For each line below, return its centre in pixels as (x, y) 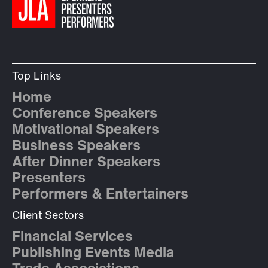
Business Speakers (76, 147)
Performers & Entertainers (100, 195)
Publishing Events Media (93, 254)
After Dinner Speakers (86, 163)
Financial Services (72, 238)
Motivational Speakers (86, 131)
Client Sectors (48, 217)
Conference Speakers (85, 115)
